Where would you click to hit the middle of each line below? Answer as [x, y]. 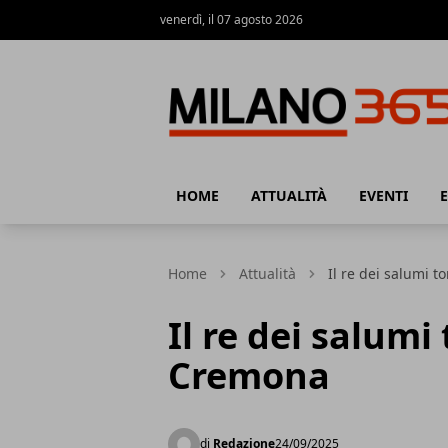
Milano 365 [200, 167]
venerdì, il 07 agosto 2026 [231, 19]
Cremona [249, 375]
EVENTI [383, 195]
